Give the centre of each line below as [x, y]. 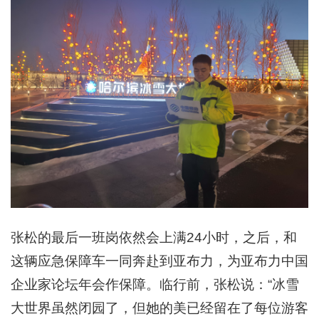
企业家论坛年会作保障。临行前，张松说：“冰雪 [155, 284]
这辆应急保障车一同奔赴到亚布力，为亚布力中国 [159, 261]
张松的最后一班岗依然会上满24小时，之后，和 [154, 237]
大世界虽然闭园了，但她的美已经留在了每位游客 [159, 308]
